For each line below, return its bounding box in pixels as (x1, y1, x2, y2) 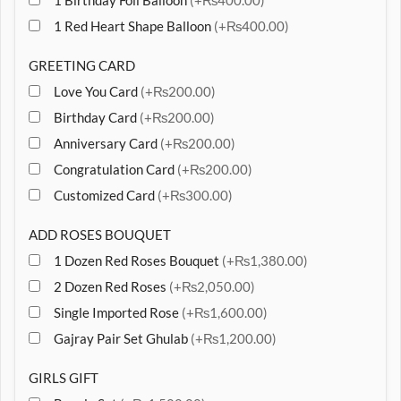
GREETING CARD (29, 57, 135, 73)
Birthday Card (54, 109, 140, 125)
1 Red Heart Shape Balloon (54, 18, 214, 34)
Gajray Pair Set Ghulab (54, 330, 191, 346)
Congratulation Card (54, 161, 177, 177)
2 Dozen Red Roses (54, 278, 169, 294)
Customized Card (54, 187, 158, 203)
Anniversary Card (54, 135, 160, 151)
